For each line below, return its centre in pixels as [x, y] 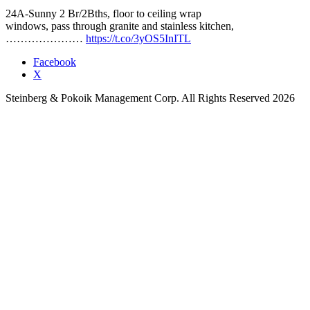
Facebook [55, 62]
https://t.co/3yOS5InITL [138, 38]
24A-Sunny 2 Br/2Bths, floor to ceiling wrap [103, 13]
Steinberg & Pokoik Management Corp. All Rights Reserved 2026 [150, 98]
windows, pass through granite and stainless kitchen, [120, 26]
